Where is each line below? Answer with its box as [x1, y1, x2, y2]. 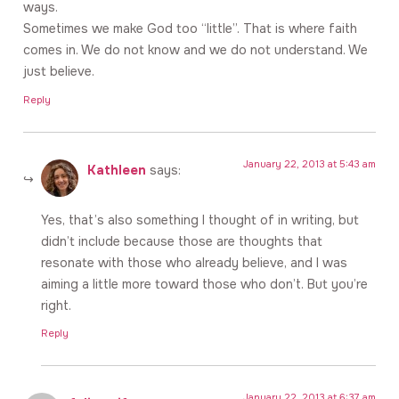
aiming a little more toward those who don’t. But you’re [41, 276, 368, 293]
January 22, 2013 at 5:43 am [243, 157, 376, 170]
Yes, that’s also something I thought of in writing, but [41, 212, 359, 229]
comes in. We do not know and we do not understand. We [23, 42, 368, 59]
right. [41, 297, 71, 314]
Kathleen [87, 161, 146, 178]
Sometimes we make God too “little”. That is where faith [23, 20, 357, 37]
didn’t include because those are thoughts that [41, 233, 322, 250]
